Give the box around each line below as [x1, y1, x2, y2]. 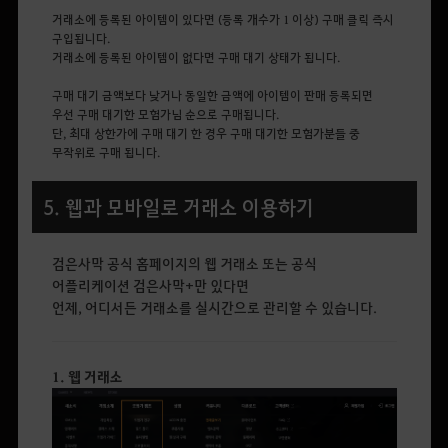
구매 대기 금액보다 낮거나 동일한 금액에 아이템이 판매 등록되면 [51, 86, 373, 103]
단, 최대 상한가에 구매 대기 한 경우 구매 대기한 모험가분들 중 [51, 124, 360, 141]
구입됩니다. [51, 29, 110, 46]
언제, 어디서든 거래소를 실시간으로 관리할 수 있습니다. [51, 297, 377, 316]
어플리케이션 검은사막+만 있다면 [51, 275, 249, 294]
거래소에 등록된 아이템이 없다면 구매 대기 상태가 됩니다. [51, 48, 340, 65]
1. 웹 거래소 [51, 367, 123, 387]
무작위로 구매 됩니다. [51, 143, 160, 160]
